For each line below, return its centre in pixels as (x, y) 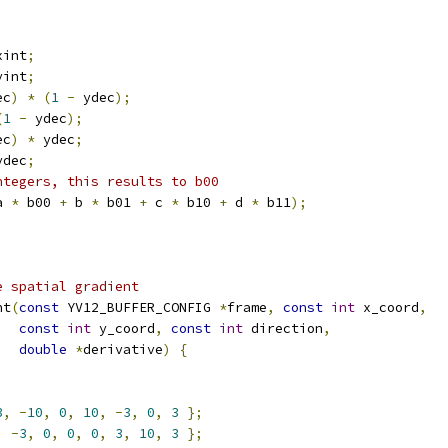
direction (283, 328)
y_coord (123, 328)
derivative (123, 349)
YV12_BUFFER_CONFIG (139, 307)
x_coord (387, 307)
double (43, 349)
